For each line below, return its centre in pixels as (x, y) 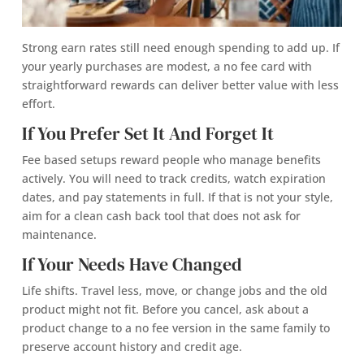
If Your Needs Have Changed (132, 264)
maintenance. (59, 235)
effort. (38, 104)
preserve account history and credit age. (132, 347)
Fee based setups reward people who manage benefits (171, 160)
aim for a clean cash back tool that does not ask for (161, 216)
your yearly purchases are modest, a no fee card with (167, 67)
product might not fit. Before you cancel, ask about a (165, 310)
